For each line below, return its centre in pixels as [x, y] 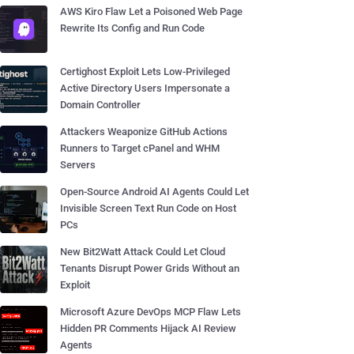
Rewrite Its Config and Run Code [132, 28]
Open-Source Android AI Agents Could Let [154, 192]
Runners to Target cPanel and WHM [140, 148]
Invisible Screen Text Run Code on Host [148, 208]
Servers [78, 165]
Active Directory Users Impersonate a [145, 88]
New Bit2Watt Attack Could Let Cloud [143, 252]
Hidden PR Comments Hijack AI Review [148, 328]
